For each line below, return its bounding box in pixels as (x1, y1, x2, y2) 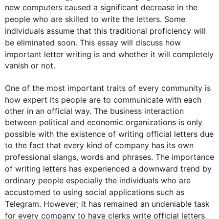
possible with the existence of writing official (5, 129, 174, 139)
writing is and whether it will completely (64, 49, 214, 59)
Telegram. (5, 199, 44, 209)
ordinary (5, 175, 38, 185)
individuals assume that (5, 26, 94, 36)
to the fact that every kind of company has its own (5, 140, 194, 150)
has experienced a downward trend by (66, 164, 212, 174)
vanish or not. (5, 61, 55, 70)
